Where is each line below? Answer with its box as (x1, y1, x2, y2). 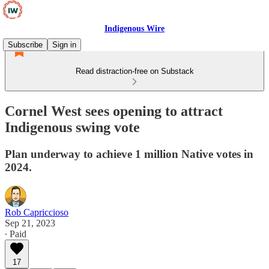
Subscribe (8, 40, 43, 49)
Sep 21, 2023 (5, 217, 55, 228)
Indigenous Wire (104, 24, 165, 33)
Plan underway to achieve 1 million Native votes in (5, 147, 253, 160)
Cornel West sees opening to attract (5, 103, 223, 119)
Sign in (52, 40, 76, 49)
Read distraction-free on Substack (75, 67, 194, 76)
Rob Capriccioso (5, 207, 68, 217)
